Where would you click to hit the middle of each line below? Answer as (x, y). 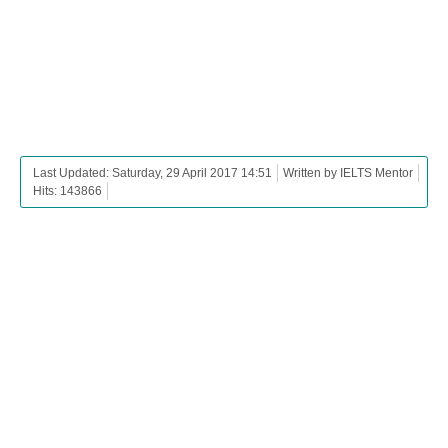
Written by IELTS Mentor (348, 173)
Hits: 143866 (67, 191)
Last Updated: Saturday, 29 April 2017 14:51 (152, 173)
